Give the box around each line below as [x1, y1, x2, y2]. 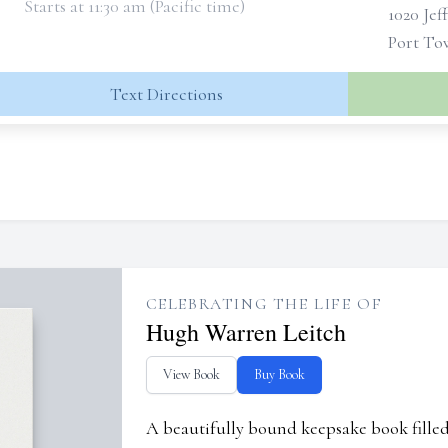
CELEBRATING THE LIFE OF [145, 294, 383, 314]
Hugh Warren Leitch [145, 316, 346, 348]
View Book [162, 366, 220, 383]
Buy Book [253, 366, 305, 383]
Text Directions [109, 83, 223, 105]
